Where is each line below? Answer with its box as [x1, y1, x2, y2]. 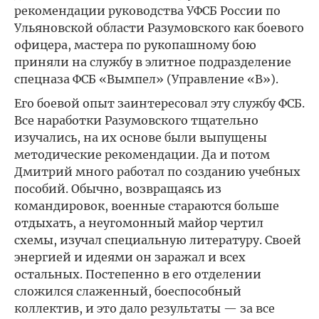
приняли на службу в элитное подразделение [14, 55, 291, 69]
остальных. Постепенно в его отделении [14, 267, 261, 281]
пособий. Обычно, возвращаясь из [14, 182, 221, 196]
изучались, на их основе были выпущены [14, 130, 267, 145]
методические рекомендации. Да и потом [14, 147, 270, 162]
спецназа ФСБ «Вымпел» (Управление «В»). [14, 72, 278, 86]
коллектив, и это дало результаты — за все [14, 301, 275, 315]
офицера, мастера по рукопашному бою [14, 38, 256, 52]
